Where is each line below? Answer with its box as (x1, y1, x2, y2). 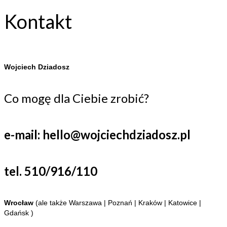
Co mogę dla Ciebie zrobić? (4, 90, 149, 105)
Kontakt (4, 10, 72, 33)
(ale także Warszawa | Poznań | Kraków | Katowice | (35, 198, 201, 207)
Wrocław (4, 198, 35, 207)
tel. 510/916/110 (4, 163, 97, 178)
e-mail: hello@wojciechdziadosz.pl (4, 127, 191, 142)
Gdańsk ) (4, 208, 33, 217)
